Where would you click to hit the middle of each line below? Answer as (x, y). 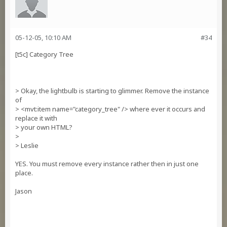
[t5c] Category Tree (44, 54)
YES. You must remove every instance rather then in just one (107, 164)
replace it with (36, 118)
